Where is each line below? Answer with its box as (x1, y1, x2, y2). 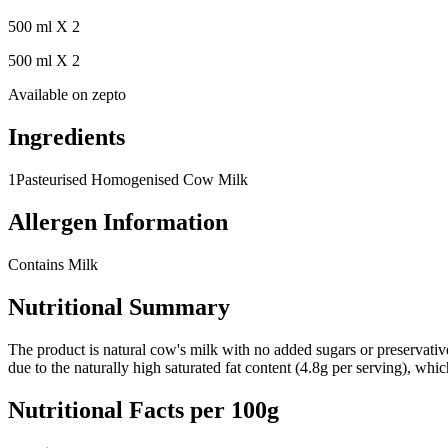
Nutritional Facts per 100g (8, 396, 279, 423)
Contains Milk (8, 256, 98, 274)
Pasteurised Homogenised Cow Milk (16, 171, 248, 189)
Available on (8, 86, 88, 104)
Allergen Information (8, 209, 228, 236)
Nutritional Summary (8, 293, 230, 320)
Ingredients (8, 124, 125, 151)
